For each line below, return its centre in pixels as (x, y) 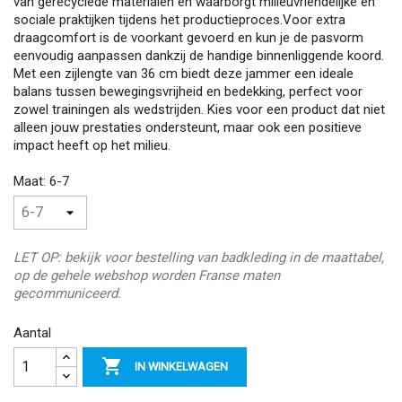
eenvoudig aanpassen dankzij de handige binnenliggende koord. (199, 56)
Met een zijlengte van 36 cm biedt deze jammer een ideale (184, 74)
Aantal (32, 332)
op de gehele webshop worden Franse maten (147, 275)
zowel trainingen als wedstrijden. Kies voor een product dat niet (199, 109)
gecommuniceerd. (67, 293)
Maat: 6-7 (41, 181)
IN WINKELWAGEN (182, 367)
